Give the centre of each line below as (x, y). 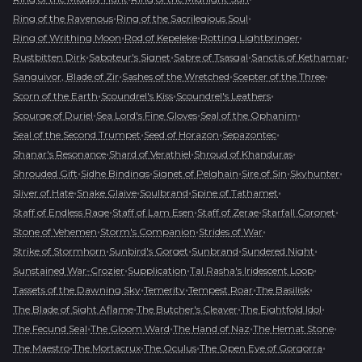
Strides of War (231, 232)
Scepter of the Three (279, 76)
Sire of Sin (264, 173)
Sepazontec (249, 135)
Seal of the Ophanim (249, 115)
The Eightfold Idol (281, 309)
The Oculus (170, 348)
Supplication (157, 270)
